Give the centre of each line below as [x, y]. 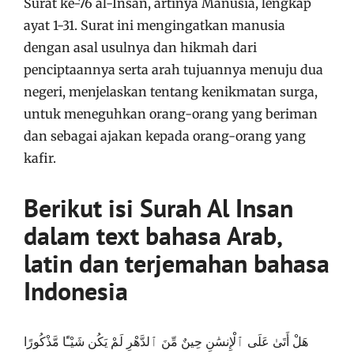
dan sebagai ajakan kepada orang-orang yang [165, 136]
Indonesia [76, 291]
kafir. [40, 158]
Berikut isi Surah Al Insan [158, 208]
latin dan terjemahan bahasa [177, 263]
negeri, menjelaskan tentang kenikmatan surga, [171, 92]
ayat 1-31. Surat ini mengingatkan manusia [154, 25]
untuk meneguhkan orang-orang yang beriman [171, 114]
